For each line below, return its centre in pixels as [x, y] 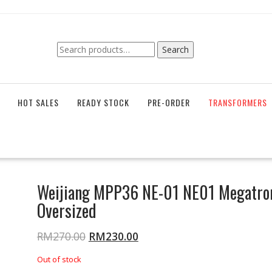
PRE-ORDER [169, 103]
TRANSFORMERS [238, 103]
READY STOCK [103, 103]
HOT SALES [38, 103]
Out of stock [59, 260]
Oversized [66, 211]
